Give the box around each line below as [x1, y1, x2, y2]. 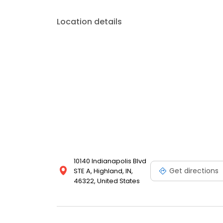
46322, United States [74, 176, 140, 186]
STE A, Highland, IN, [74, 166, 133, 176]
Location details [57, 16, 122, 28]
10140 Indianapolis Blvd [74, 156, 146, 166]
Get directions [169, 165, 219, 176]
